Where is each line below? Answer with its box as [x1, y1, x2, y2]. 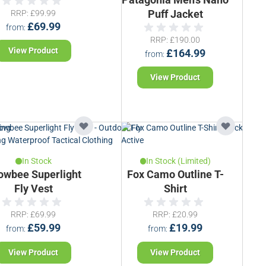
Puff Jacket [147, 8, 203, 20]
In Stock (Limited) [146, 156, 211, 166]
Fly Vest [14, 183, 53, 195]
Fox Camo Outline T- [126, 169, 224, 181]
